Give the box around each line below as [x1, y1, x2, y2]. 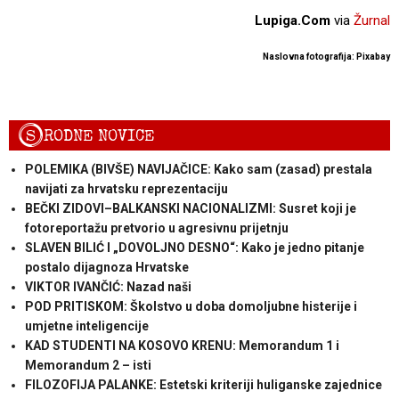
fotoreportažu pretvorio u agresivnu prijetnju [24, 221, 289, 236]
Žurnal [354, 12, 390, 28]
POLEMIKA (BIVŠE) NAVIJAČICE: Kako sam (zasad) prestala [24, 162, 372, 177]
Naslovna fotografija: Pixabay [263, 51, 390, 61]
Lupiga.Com [255, 12, 334, 28]
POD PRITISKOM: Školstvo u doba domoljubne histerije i [24, 299, 357, 314]
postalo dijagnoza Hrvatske [24, 260, 189, 275]
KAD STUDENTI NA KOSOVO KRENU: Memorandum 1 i [24, 338, 339, 354]
